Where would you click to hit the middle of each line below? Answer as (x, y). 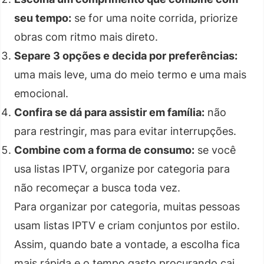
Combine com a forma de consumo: (104, 150)
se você (215, 150)
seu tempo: (43, 18)
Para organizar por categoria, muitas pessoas (127, 206)
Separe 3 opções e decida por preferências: (126, 55)
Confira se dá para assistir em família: (109, 112)
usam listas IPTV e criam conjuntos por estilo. (127, 225)
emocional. (41, 93)
